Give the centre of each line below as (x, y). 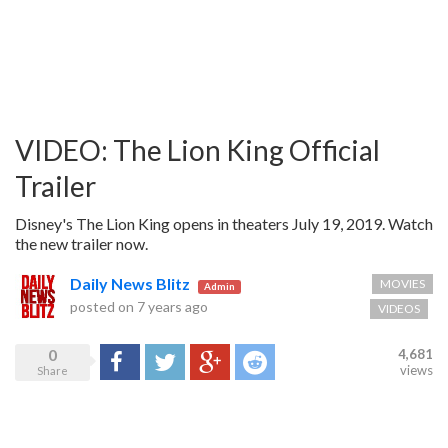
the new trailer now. (81, 243)
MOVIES (402, 283)
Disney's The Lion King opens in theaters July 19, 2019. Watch (224, 223)
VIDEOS (399, 308)
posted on (103, 306)
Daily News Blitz (130, 283)
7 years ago (172, 306)
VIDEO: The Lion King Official (197, 150)
